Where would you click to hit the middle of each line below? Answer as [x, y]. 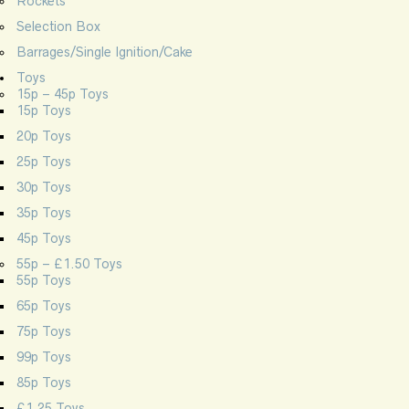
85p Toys [44, 382]
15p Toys [44, 110]
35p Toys [44, 212]
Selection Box [58, 26]
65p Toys [44, 305]
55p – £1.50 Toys [69, 263]
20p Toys [44, 136]
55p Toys [44, 280]
